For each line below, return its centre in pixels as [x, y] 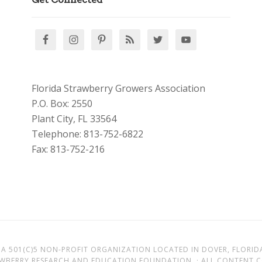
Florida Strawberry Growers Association [118, 88]
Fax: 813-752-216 [68, 149]
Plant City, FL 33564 [74, 119]
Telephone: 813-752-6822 [87, 134]
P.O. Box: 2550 [62, 104]
